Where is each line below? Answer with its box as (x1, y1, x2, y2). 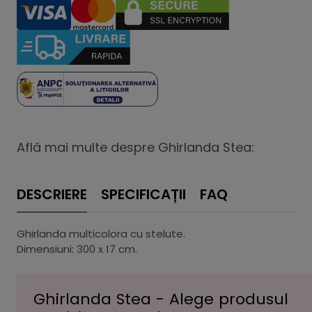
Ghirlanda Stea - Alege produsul (33, 288, 288, 310)
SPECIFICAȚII (101, 185, 186, 204)
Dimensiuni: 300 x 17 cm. (17, 242, 137, 256)
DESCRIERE (17, 185, 87, 204)
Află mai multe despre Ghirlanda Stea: (17, 139, 254, 156)
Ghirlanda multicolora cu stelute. (17, 226, 185, 241)
